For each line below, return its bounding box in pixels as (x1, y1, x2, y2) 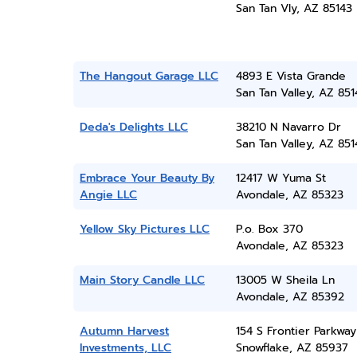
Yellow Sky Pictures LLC (80, 221, 210, 237)
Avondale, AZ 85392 (235, 288, 344, 305)
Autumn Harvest (80, 323, 169, 339)
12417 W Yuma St (235, 170, 326, 186)
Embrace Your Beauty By (80, 170, 214, 186)
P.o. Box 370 (235, 221, 303, 237)
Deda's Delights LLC (80, 119, 188, 135)
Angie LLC (80, 186, 137, 203)
